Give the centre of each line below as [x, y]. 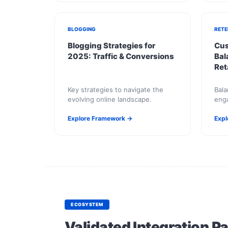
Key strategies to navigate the [116, 90]
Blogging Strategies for [111, 46]
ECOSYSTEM [87, 204]
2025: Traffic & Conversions [121, 56]
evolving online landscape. [110, 99]
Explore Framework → [100, 118]
